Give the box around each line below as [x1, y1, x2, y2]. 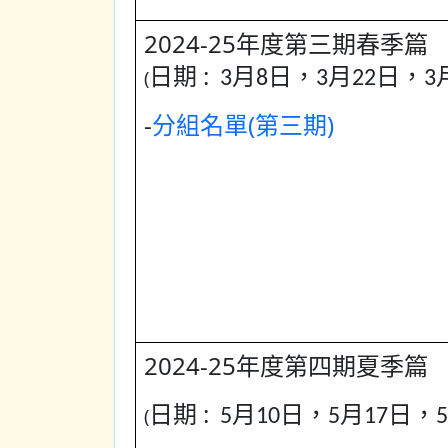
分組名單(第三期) [152, 108, 334, 142]
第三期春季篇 [284, 27, 428, 61]
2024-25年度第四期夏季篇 [144, 349, 428, 383]
